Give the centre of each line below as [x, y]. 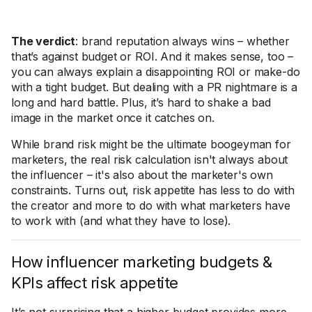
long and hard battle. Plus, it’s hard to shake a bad [141, 102]
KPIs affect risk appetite [95, 283]
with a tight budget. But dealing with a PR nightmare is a [154, 87]
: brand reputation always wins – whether [182, 41]
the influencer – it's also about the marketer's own [142, 175]
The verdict [44, 41]
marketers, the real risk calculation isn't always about [150, 159]
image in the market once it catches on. [113, 118]
